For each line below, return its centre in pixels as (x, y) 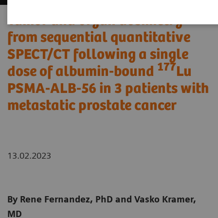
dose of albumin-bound (82, 72)
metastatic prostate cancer (92, 106)
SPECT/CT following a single (98, 55)
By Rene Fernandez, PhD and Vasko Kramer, (102, 200)
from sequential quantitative (99, 38)
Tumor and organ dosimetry (95, 21)
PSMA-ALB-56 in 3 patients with (108, 89)
